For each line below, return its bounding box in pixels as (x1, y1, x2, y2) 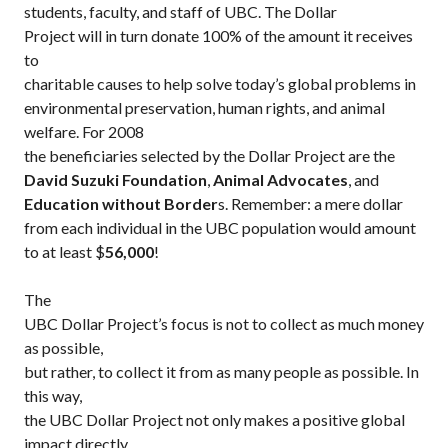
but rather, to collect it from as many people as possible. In (24, 362, 419, 381)
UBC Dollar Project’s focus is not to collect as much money (24, 314, 424, 333)
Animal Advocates (213, 170, 348, 189)
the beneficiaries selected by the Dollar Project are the (24, 146, 395, 165)
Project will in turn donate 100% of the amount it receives (24, 26, 413, 45)
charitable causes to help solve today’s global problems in (24, 74, 416, 93)
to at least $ (24, 242, 105, 261)
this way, (24, 386, 82, 405)
